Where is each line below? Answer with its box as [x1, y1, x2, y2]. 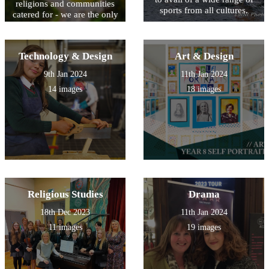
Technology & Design [18, 50, 112, 62]
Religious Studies [27, 189, 103, 201]
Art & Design [174, 50, 234, 62]
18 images [187, 85, 221, 94]
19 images [187, 223, 221, 232]
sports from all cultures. [160, 5, 248, 16]
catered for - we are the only [12, 10, 118, 20]
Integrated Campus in [25, 20, 106, 31]
